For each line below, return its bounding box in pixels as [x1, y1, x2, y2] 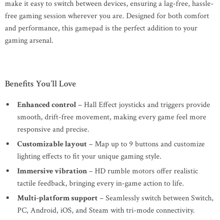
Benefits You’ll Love [5, 78, 76, 89]
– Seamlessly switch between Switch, [98, 193, 214, 203]
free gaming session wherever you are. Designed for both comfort [5, 11, 209, 21]
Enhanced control [17, 100, 76, 110]
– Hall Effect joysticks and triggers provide [76, 100, 210, 110]
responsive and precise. [17, 124, 89, 135]
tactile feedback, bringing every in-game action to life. [17, 178, 184, 189]
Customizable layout [17, 139, 87, 149]
